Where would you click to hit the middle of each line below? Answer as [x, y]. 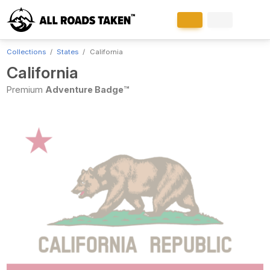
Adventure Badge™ [87, 89]
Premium [26, 89]
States [68, 52]
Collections [26, 52]
